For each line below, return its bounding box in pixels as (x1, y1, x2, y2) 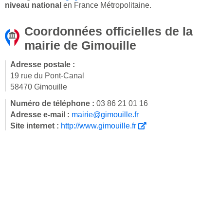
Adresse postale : (10, 60, 75, 69)
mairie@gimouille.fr (72, 110, 139, 119)
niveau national (5, 1, 61, 10)
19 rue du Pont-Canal (10, 72, 84, 80)
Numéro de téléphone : (10, 99, 96, 108)
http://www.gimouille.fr (61, 122, 138, 130)
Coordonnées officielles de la (24, 24, 193, 38)
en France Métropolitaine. (61, 1, 151, 10)
